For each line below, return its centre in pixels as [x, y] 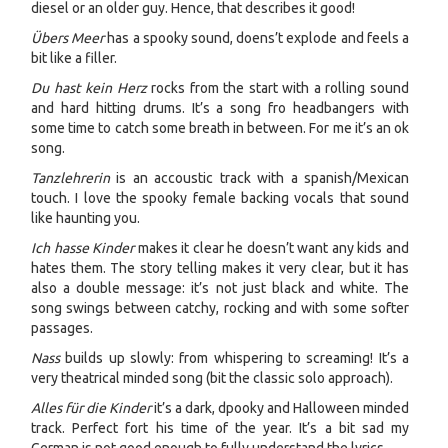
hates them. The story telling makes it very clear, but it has [220, 268]
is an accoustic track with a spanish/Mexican [259, 178]
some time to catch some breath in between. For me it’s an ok [220, 128]
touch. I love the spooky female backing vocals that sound [220, 198]
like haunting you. [85, 218]
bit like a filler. [74, 58]
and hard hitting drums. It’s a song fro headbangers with [220, 108]
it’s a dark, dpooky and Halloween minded [280, 408]
